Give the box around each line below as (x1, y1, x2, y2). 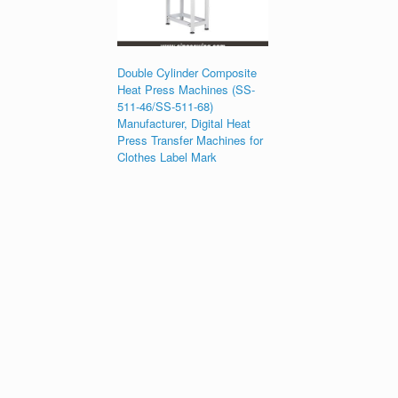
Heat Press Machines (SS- (117, 80, 255, 98)
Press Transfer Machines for (117, 131, 263, 148)
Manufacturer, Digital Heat (117, 114, 251, 131)
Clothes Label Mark (117, 147, 217, 165)
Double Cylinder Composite (117, 63, 257, 81)
